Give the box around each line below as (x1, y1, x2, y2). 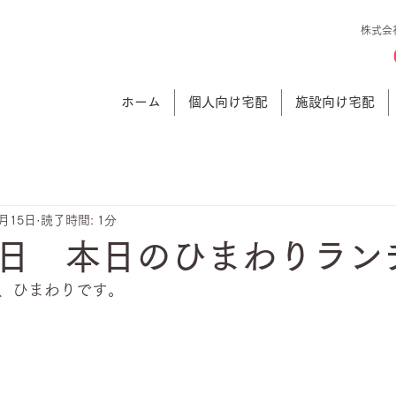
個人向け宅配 (188, 95, 268, 109)
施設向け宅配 (295, 95, 375, 109)
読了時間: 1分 (41, 213, 117, 226)
